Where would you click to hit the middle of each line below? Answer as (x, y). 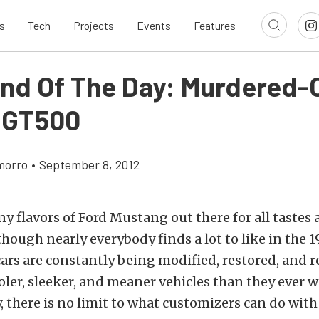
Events (154, 26)
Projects (94, 26)
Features (215, 26)
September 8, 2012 (89, 164)
